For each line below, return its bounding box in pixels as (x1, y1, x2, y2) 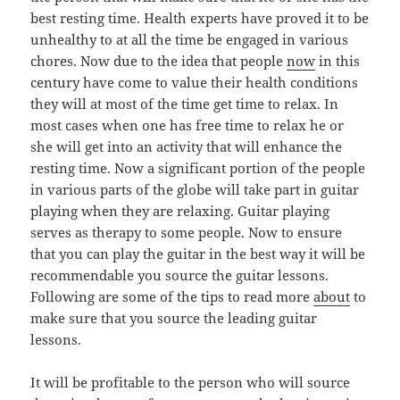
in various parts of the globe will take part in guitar (30, 180, 360, 199)
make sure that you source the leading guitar (30, 309, 318, 328)
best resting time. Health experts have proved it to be (30, 9, 370, 28)
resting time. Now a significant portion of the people (30, 159, 366, 178)
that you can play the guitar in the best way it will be (30, 245, 366, 263)
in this (315, 52, 361, 71)
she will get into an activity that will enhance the (30, 137, 343, 156)
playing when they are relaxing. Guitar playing (30, 202, 330, 221)
